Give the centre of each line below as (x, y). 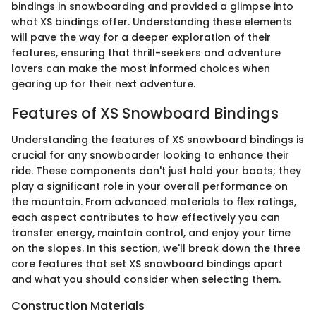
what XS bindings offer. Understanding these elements (152, 22)
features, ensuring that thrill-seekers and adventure (146, 53)
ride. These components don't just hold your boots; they (156, 171)
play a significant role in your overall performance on (150, 187)
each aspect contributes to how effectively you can (146, 218)
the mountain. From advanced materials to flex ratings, (154, 202)
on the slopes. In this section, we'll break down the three (156, 249)
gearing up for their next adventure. (103, 84)
